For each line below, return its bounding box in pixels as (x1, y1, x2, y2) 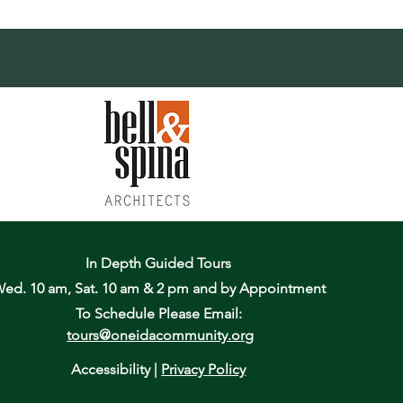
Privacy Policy (161, 360, 246, 378)
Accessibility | (71, 360, 162, 378)
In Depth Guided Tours (85, 254, 232, 272)
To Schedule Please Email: (75, 304, 242, 322)
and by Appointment (192, 279, 326, 297)
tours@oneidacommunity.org (67, 326, 255, 344)
